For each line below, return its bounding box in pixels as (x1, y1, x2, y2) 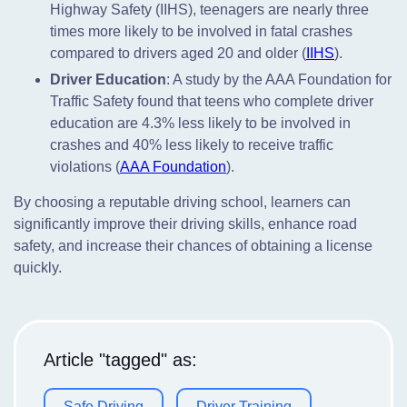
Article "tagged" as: (44, 350, 197, 370)
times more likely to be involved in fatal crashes (50, 24, 352, 39)
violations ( (50, 159, 120, 174)
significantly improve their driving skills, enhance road (14, 216, 357, 232)
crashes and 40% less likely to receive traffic (50, 137, 333, 153)
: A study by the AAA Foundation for (166, 72, 392, 87)
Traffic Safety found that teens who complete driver (50, 94, 373, 109)
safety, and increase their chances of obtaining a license (14, 238, 372, 253)
